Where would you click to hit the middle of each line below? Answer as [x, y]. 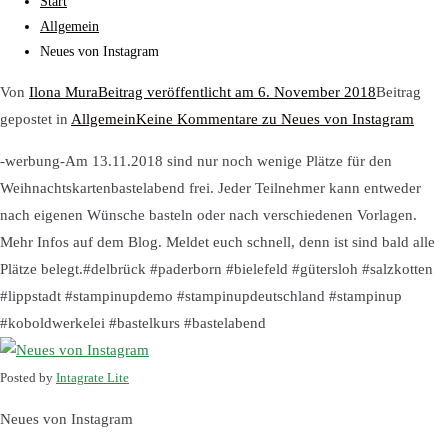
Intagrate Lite [92, 378]
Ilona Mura [63, 92]
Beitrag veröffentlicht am [178, 92]
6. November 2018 [317, 92]
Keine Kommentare [197, 119]
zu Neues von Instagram [336, 119]
